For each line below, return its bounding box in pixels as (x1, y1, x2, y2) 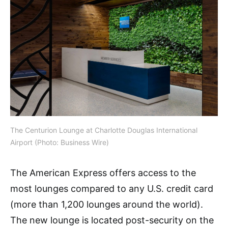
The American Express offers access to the (10, 167, 196, 178)
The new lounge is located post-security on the (10, 214, 214, 225)
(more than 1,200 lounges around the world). (10, 198, 203, 210)
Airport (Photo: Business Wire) (10, 137, 109, 147)
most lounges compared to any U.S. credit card (10, 183, 213, 194)
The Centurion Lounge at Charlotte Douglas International (10, 125, 197, 134)
